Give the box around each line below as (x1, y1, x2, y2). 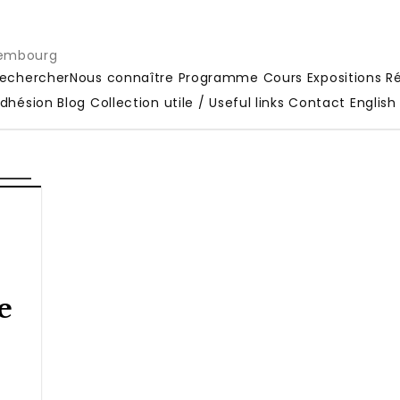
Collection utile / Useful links (89, 93, 285, 112)
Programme (178, 68, 259, 87)
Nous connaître (70, 68, 174, 87)
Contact (288, 93, 346, 112)
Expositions (306, 68, 382, 87)
